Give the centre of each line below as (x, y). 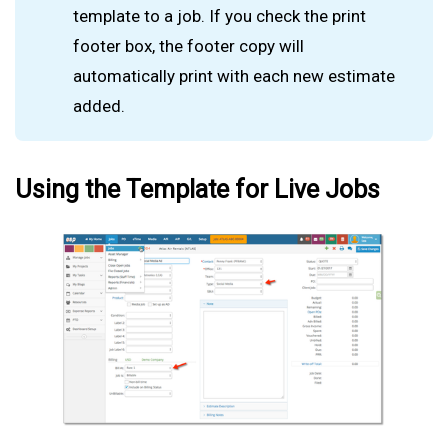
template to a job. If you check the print (220, 16)
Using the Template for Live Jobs (197, 189)
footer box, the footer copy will (189, 46)
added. (99, 106)
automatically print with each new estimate (234, 76)
